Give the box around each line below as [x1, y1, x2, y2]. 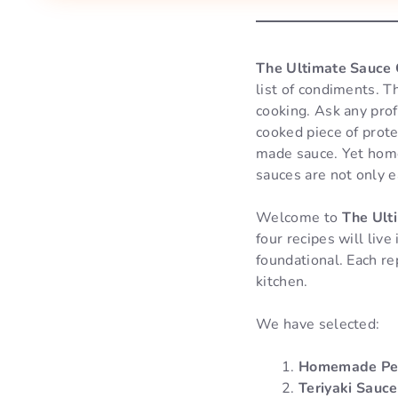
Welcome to [256, 207, 342, 227]
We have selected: [256, 314, 380, 334]
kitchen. [256, 271, 308, 291]
